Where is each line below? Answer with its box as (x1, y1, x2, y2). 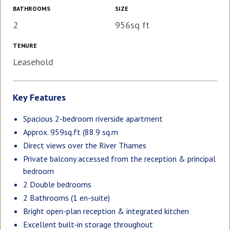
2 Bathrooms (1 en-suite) (23, 192, 110, 203)
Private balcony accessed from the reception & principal (23, 153, 216, 164)
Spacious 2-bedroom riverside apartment (23, 113, 163, 124)
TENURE (13, 41, 37, 49)
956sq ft (115, 18, 149, 31)
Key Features (13, 91, 66, 103)
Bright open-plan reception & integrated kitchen (23, 205, 189, 216)
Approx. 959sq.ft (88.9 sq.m (23, 126, 118, 137)
